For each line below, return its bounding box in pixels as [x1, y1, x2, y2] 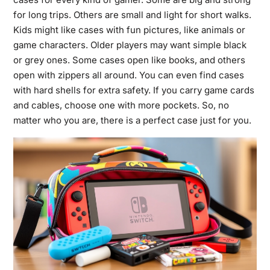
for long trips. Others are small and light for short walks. [13, 8, 251, 20]
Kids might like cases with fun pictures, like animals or [13, 24, 245, 36]
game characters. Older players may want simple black [13, 39, 246, 51]
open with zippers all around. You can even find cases [13, 69, 244, 81]
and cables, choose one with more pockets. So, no [13, 99, 229, 111]
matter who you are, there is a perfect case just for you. [13, 114, 251, 126]
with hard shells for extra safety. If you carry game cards [13, 84, 254, 96]
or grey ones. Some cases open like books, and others [13, 54, 245, 66]
